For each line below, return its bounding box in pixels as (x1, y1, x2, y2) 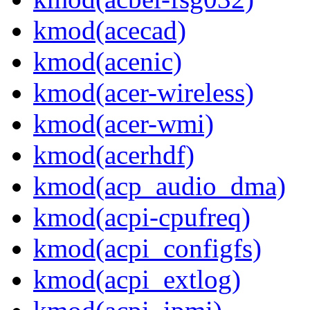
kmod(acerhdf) (33, 140, 194, 170)
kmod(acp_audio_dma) (33, 171, 286, 201)
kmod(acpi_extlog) (33, 264, 241, 295)
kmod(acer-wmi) (33, 109, 214, 139)
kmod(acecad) (33, 15, 186, 46)
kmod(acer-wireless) (33, 77, 254, 108)
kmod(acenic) (33, 46, 182, 77)
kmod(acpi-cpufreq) (33, 202, 250, 232)
